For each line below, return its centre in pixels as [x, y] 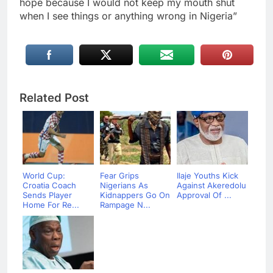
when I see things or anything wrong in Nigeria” [128, 16]
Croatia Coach [49, 185]
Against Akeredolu [211, 185]
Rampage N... [125, 204]
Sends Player [47, 195]
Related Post [54, 97]
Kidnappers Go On [135, 195]
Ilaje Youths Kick [207, 175]
